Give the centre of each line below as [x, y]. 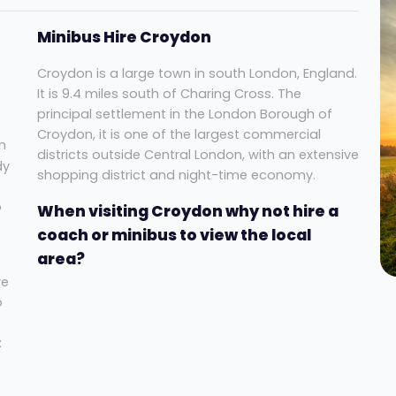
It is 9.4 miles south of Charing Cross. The [169, 94]
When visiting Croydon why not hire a [187, 212]
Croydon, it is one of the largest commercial [179, 135]
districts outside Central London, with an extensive [198, 155]
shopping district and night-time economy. [176, 175]
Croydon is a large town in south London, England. [197, 74]
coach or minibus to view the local [174, 236]
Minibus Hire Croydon [124, 38]
